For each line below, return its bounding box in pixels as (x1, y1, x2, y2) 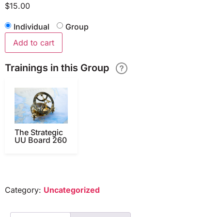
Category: (5, 185, 44, 195)
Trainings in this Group (5, 62, 111, 74)
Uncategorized (44, 185, 100, 195)
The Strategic (15, 127, 63, 137)
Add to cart (13, 38, 54, 48)
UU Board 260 (15, 135, 67, 145)
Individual (14, 21, 49, 31)
